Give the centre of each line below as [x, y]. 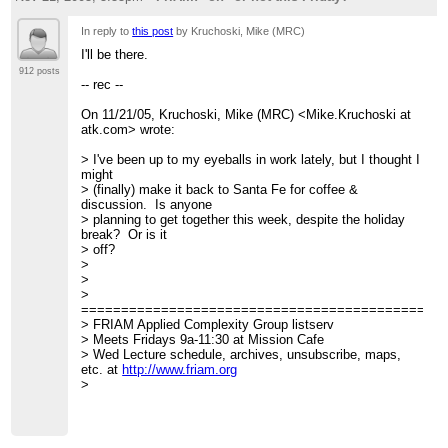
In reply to [107, 30]
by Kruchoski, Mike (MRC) [239, 30]
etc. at [102, 370]
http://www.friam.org [180, 370]
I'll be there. [115, 55]
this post [153, 30]
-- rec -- [102, 85]
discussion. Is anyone [147, 205]
